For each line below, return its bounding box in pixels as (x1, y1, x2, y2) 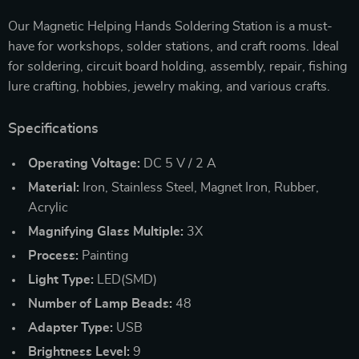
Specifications (8, 121, 99, 136)
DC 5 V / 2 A (140, 156, 216, 170)
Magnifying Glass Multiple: (28, 224, 184, 238)
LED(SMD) (94, 272, 157, 286)
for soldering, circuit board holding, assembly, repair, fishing (8, 59, 347, 73)
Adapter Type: (28, 321, 113, 334)
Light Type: (28, 272, 94, 286)
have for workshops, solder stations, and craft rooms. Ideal (8, 39, 339, 53)
